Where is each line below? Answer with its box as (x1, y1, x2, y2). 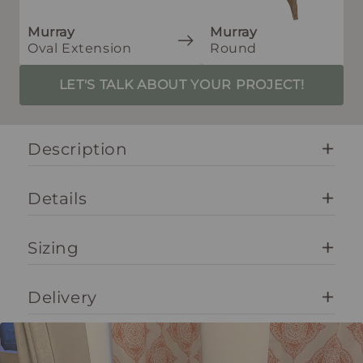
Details (28, 188, 88, 208)
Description (28, 139, 128, 159)
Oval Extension (28, 40, 132, 56)
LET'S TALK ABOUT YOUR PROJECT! (58, 76, 305, 92)
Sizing (28, 237, 79, 258)
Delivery (28, 287, 97, 307)
